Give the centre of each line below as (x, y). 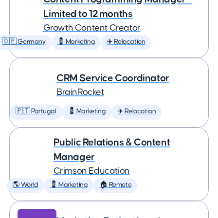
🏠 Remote (116, 185)
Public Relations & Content (112, 142)
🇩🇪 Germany (24, 42)
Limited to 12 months (88, 14)
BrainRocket (80, 92)
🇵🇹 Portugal (36, 111)
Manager (74, 157)
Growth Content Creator (92, 28)
